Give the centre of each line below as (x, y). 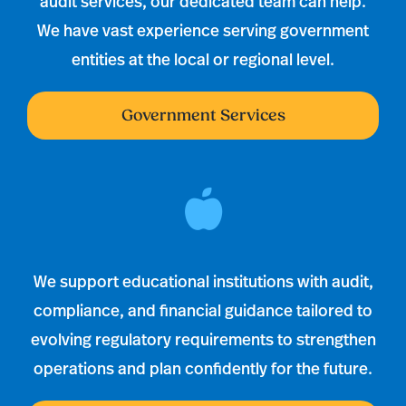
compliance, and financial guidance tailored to (203, 309)
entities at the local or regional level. (203, 58)
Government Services (203, 115)
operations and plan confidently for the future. (203, 367)
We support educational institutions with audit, (203, 280)
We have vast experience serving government (203, 29)
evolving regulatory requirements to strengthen (203, 338)
